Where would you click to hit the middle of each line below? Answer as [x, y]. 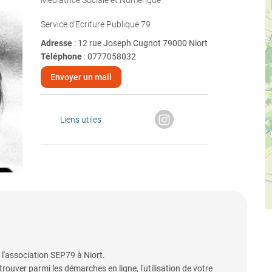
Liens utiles [80, 119]
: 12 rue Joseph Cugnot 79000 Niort [141, 43]
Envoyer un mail [81, 77]
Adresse [57, 43]
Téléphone [61, 56]
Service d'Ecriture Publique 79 [95, 24]
